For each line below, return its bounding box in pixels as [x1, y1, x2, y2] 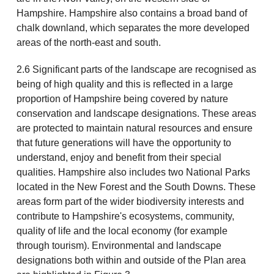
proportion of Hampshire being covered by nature [16, 93, 228, 104]
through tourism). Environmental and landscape [16, 240, 221, 251]
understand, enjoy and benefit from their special [16, 152, 221, 163]
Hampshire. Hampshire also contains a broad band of [16, 7, 247, 18]
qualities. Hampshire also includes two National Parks [16, 166, 250, 177]
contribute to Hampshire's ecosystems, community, [16, 210, 234, 221]
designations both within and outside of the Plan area [16, 254, 246, 265]
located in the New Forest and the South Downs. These [16, 181, 256, 192]
